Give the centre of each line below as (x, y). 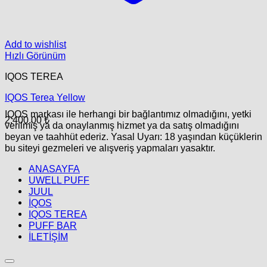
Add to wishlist (35, 44)
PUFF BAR (53, 225)
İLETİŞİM (48, 236)
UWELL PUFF (59, 180)
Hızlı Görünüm (35, 56)
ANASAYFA (54, 168)
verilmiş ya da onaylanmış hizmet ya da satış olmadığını (122, 125)
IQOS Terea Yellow (45, 97)
